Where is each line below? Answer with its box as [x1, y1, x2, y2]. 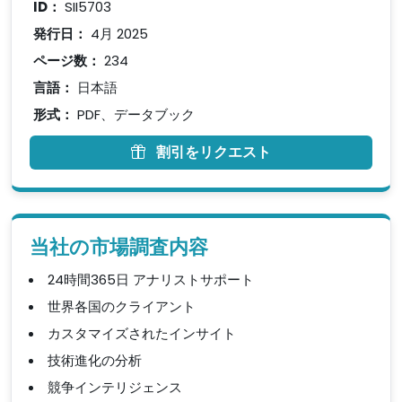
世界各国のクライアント [48, 297, 196, 316]
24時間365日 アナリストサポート [48, 270, 254, 289]
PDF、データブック [74, 105, 195, 124]
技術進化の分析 [48, 351, 142, 370]
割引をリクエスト [156, 142, 271, 162]
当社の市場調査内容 [30, 235, 208, 259]
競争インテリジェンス [48, 378, 182, 397]
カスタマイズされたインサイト [48, 324, 236, 343]
